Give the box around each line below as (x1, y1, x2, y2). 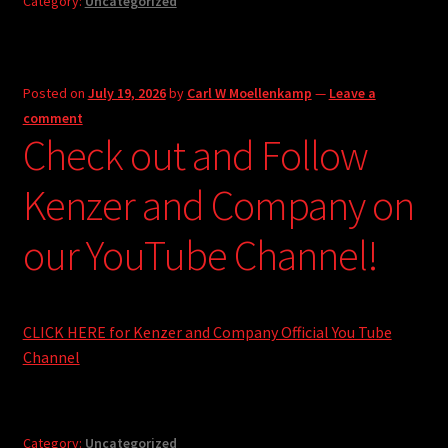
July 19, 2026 (87, 84, 166, 103)
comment (22, 109, 83, 128)
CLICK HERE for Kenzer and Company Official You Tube (22, 321, 392, 342)
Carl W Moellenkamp (186, 84, 312, 103)
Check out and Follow (22, 129, 368, 182)
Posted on (22, 84, 88, 103)
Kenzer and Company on (22, 179, 414, 232)
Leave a (328, 84, 376, 103)
